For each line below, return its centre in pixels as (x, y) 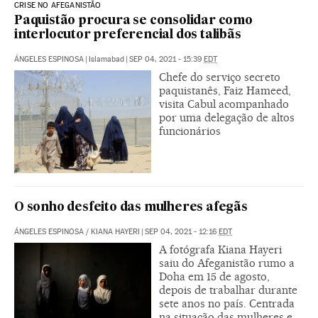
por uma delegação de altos (227, 117)
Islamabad (106, 59)
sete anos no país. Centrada (227, 303)
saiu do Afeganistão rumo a (227, 263)
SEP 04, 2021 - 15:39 (166, 59)
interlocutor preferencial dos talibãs (128, 35)
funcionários (190, 131)
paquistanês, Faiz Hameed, (225, 90)
